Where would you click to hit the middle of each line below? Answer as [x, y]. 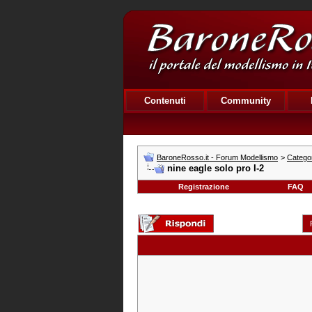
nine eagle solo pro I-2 [216, 168]
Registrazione [203, 187]
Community [246, 101]
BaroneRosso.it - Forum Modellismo [217, 157]
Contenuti [165, 101]
